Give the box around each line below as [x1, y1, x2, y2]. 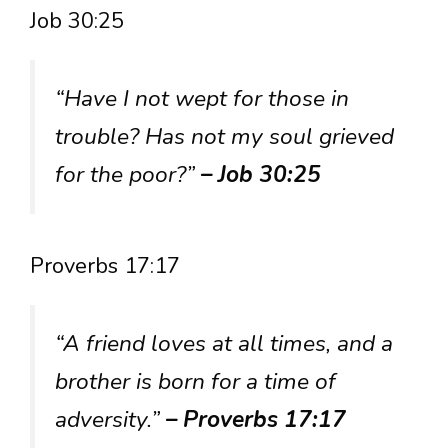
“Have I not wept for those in [55, 82, 349, 114]
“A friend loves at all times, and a [55, 327, 393, 359]
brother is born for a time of [55, 365, 336, 397]
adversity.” [55, 403, 166, 435]
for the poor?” [55, 158, 201, 190]
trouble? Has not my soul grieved [55, 120, 394, 152]
